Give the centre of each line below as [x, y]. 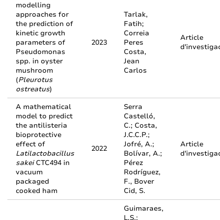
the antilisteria [41, 125]
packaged [32, 181]
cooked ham [37, 191]
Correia [137, 33]
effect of [30, 144]
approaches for [42, 14]
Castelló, [139, 116]
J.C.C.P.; [137, 135]
